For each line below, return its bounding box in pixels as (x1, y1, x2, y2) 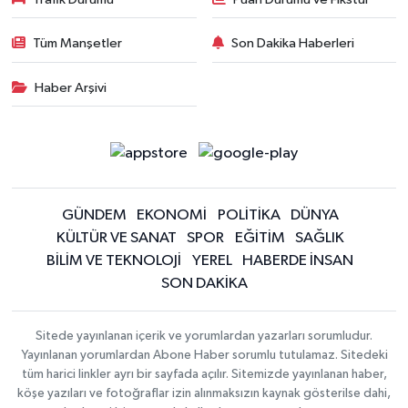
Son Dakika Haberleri (231, 36, 354, 51)
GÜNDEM (61, 208, 127, 224)
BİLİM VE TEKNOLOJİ (46, 253, 182, 270)
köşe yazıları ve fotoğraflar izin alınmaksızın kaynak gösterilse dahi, (17, 387, 391, 401)
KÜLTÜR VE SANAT (56, 230, 177, 247)
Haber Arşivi (35, 80, 107, 95)
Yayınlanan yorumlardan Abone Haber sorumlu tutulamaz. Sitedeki (20, 349, 388, 362)
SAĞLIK (295, 230, 344, 247)
